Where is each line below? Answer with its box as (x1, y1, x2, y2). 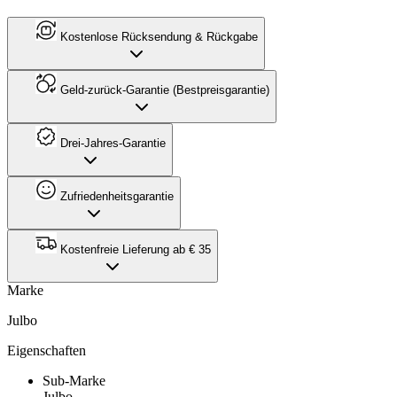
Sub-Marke (43, 373, 105, 388)
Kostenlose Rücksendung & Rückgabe (57, 30, 258, 43)
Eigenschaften (7, 343, 86, 358)
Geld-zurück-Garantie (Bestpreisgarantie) (57, 83, 269, 97)
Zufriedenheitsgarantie (57, 190, 174, 203)
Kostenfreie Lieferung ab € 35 (57, 243, 211, 256)
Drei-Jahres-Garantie (57, 136, 166, 150)
